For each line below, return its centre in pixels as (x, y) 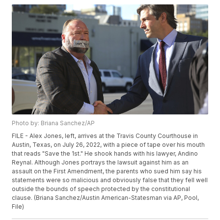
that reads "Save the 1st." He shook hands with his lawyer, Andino (105, 154)
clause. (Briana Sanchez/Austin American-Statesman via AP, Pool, (106, 198)
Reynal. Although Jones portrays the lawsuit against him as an (100, 163)
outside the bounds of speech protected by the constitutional (101, 189)
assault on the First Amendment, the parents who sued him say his (107, 171)
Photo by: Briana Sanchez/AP (54, 123)
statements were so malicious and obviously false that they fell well (110, 180)
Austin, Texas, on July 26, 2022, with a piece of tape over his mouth (109, 145)
